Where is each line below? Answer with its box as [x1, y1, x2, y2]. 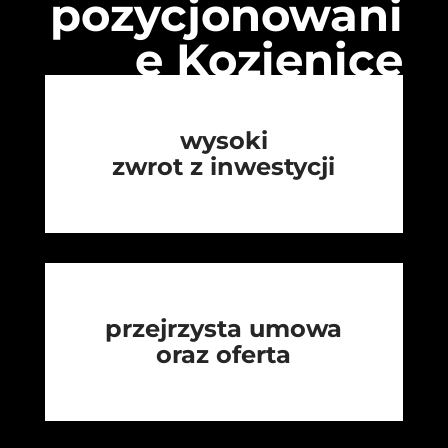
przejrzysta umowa [105, 314, 343, 344]
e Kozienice [135, 32, 404, 88]
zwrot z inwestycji [112, 152, 336, 182]
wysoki [179, 126, 268, 156]
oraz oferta [156, 340, 292, 370]
